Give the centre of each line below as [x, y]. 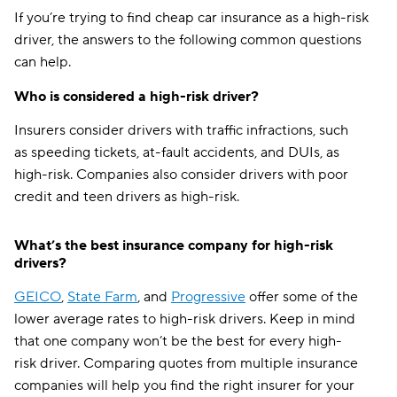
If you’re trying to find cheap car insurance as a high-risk [191, 18]
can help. [43, 62]
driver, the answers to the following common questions [188, 40]
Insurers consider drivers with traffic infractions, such [181, 130]
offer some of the [302, 297]
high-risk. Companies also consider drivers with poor [181, 175]
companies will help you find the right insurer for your [184, 385]
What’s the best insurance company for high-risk [174, 245]
